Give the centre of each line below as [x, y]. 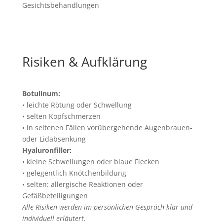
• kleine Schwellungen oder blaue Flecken [91, 162]
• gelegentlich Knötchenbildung [74, 173]
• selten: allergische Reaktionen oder [82, 184]
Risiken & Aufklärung [84, 62]
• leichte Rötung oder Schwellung [77, 105]
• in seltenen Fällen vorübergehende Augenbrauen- [107, 128]
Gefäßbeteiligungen [55, 196]
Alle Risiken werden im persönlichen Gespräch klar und [107, 207]
